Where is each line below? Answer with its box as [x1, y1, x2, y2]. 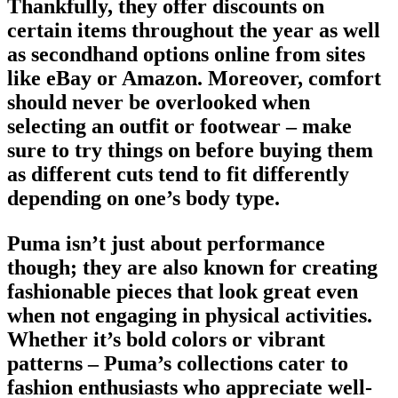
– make [281, 114, 352, 138]
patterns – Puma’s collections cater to [7, 351, 348, 375]
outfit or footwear [119, 114, 281, 138]
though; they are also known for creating [7, 255, 378, 279]
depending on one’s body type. [7, 186, 280, 210]
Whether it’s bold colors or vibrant [7, 327, 325, 351]
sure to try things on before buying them [7, 138, 373, 162]
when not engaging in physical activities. [7, 303, 372, 327]
